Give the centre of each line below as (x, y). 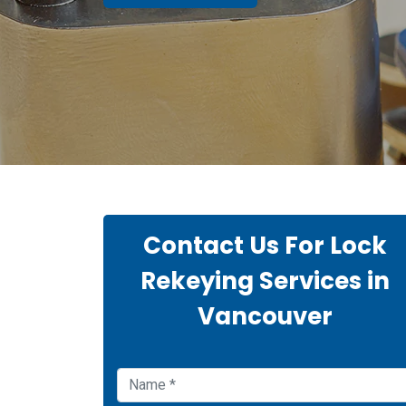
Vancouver (265, 316)
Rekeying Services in (265, 281)
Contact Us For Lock (265, 246)
